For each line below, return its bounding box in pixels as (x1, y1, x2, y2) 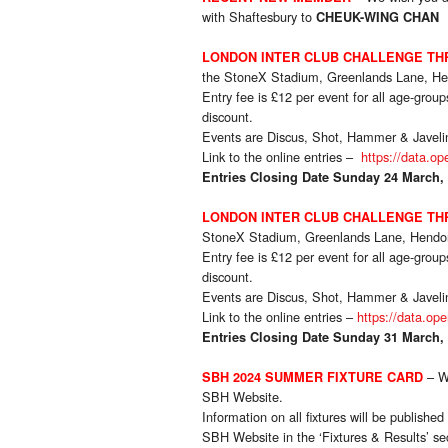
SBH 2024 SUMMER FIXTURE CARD (202, 368, 423, 387)
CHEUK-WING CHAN (316, 8, 439, 27)
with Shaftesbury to (202, 7, 316, 27)
